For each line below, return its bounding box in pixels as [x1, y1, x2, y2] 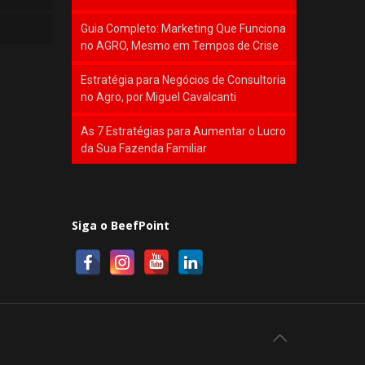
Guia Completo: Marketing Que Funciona [81, 21, 286, 35]
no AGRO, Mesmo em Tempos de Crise [81, 38, 279, 52]
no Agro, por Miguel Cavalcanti [81, 90, 236, 103]
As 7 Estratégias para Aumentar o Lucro [81, 124, 286, 138]
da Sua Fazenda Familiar [81, 141, 207, 155]
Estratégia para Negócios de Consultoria [81, 73, 286, 86]
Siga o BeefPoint [72, 217, 169, 233]
